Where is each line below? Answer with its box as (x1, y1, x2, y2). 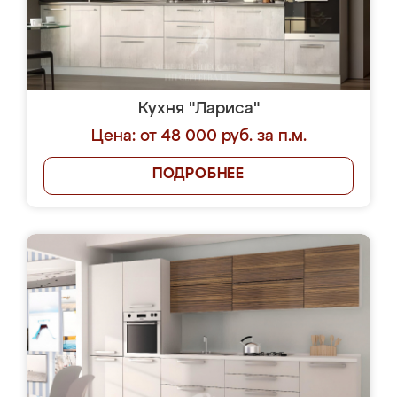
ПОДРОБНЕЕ (152, 167, 245, 182)
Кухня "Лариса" (137, 101, 260, 117)
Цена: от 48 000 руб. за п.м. (90, 128, 307, 144)
